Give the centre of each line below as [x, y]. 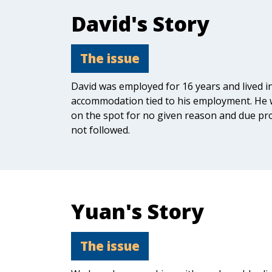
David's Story [140, 24]
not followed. [100, 130]
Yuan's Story [138, 211]
